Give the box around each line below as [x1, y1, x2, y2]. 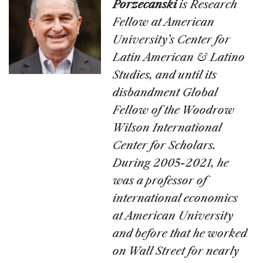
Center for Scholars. [113, 138, 217, 152]
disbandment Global [113, 85, 218, 99]
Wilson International [113, 120, 222, 134]
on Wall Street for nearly [113, 244, 240, 258]
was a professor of [113, 173, 207, 187]
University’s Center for [113, 32, 231, 46]
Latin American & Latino [113, 50, 245, 64]
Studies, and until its [113, 68, 217, 82]
